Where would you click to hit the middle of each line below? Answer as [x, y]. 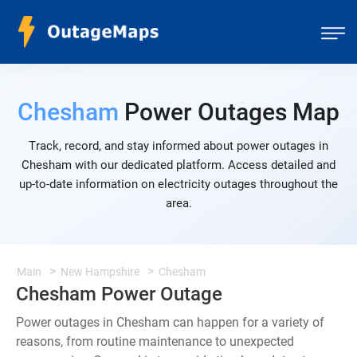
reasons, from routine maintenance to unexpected [155, 341]
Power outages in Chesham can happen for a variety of [170, 322]
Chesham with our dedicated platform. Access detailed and [178, 165]
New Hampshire [100, 272]
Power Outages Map [229, 112]
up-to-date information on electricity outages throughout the [178, 184]
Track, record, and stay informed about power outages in [178, 146]
